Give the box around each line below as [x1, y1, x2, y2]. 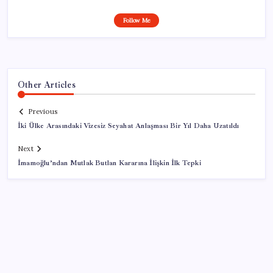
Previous [28, 107, 57, 116]
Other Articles [18, 79, 76, 90]
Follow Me [122, 16, 151, 24]
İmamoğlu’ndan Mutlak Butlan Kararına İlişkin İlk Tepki [18, 158, 201, 168]
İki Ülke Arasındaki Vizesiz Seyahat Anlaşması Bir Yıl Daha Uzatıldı [18, 121, 239, 131]
